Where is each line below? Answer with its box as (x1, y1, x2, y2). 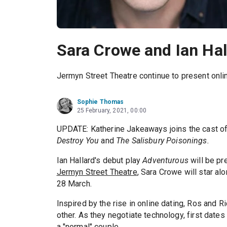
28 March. (56, 179, 92, 189)
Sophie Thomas (77, 98, 124, 106)
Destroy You (56, 136, 99, 146)
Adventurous (142, 156, 191, 166)
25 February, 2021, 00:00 (77, 107, 147, 115)
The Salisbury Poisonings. (116, 136, 209, 146)
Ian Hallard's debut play (56, 156, 143, 166)
